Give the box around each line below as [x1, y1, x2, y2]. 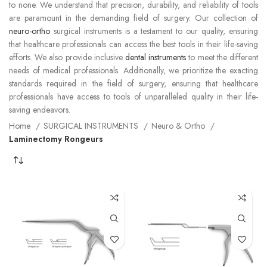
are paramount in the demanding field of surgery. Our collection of [9, 12, 258, 24]
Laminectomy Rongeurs [9, 133, 103, 145]
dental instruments [125, 51, 187, 63]
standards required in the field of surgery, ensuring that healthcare [9, 77, 258, 89]
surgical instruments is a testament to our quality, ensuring [50, 25, 258, 37]
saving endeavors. [9, 104, 70, 116]
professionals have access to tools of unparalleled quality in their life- [9, 91, 258, 103]
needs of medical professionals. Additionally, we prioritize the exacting [9, 64, 258, 76]
